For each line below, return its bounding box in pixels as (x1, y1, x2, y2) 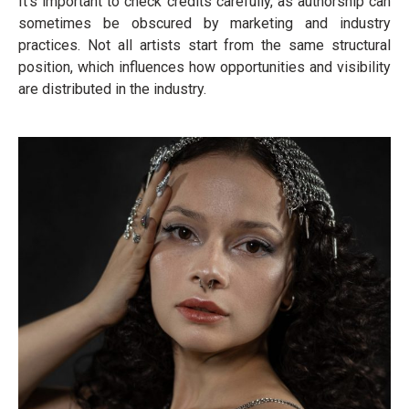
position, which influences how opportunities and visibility (18, 58, 391, 76)
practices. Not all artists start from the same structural (18, 37, 391, 54)
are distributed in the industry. (18, 80, 206, 98)
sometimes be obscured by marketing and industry (18, 15, 391, 32)
